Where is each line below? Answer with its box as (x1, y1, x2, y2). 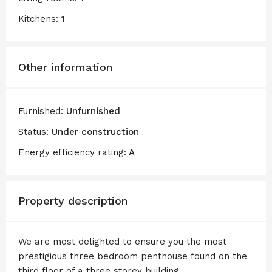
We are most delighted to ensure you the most (18, 236, 226, 247)
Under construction (49, 126, 139, 137)
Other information (18, 60, 112, 73)
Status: (18, 126, 49, 137)
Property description (18, 194, 127, 207)
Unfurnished (63, 105, 120, 117)
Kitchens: (18, 13, 58, 24)
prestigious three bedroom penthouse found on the (18, 250, 247, 262)
